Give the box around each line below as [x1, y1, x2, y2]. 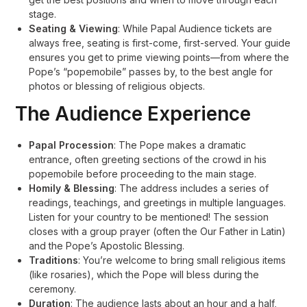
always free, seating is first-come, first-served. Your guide [29, 37, 291, 49]
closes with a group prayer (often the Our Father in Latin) [29, 225, 286, 237]
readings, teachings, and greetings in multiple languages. [29, 197, 286, 208]
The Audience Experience [15, 102, 251, 125]
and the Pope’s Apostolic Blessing [29, 240, 183, 251]
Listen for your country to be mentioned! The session [29, 211, 269, 223]
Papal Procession [29, 139, 114, 151]
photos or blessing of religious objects [29, 80, 204, 92]
